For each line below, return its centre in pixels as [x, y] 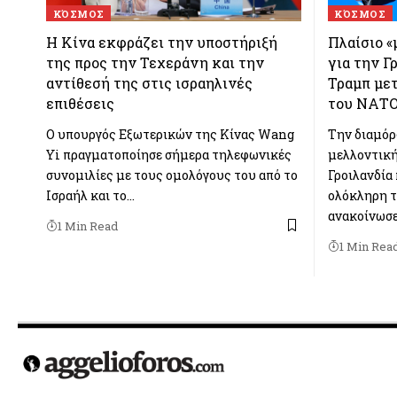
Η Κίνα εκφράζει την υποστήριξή [162, 42]
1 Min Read [88, 226]
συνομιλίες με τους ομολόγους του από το [172, 175]
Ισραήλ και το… [90, 195]
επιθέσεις [80, 103]
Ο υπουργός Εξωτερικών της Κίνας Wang [170, 134]
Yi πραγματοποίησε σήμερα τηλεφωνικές [169, 154]
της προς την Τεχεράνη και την [155, 62]
